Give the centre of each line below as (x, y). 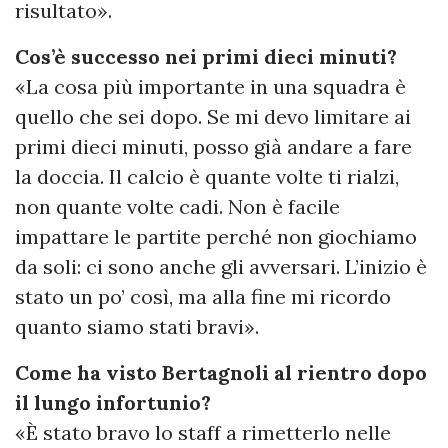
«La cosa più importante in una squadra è (210, 86)
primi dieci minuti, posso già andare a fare (213, 146)
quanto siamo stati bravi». (137, 326)
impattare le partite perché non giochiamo (216, 236)
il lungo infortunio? (113, 402)
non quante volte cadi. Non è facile (177, 206)
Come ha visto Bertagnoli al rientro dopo (221, 372)
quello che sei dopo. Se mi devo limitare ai (213, 116)
